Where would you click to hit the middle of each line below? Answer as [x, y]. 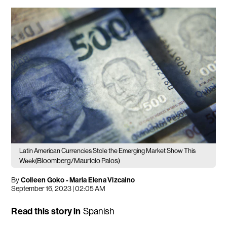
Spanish [99, 212]
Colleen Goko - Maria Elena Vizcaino [77, 180]
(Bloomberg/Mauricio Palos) [78, 161]
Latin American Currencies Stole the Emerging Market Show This [108, 151]
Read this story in [46, 212]
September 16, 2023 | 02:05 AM [59, 189]
